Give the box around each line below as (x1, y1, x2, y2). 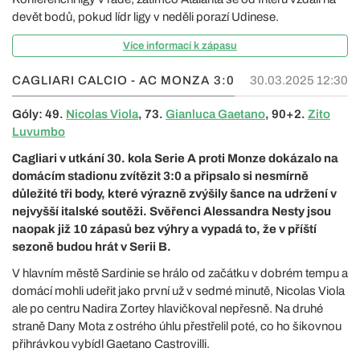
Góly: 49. (12, 107, 66, 121)
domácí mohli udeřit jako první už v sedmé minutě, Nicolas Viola (12, 284, 345, 297)
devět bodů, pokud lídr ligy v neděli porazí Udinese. (12, 10, 279, 23)
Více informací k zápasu (123, 39, 237, 51)
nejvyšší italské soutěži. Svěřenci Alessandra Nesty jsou (12, 204, 331, 218)
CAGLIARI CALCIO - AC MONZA (12, 73, 210, 87)
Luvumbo (12, 125, 65, 138)
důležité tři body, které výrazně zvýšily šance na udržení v (12, 186, 337, 200)
